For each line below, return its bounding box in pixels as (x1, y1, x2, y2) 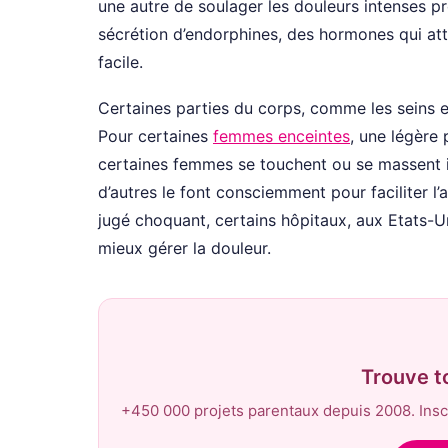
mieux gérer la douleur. (98, 237, 271, 258)
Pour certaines (98, 125, 213, 146)
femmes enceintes (213, 125, 350, 146)
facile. (98, 51, 143, 72)
